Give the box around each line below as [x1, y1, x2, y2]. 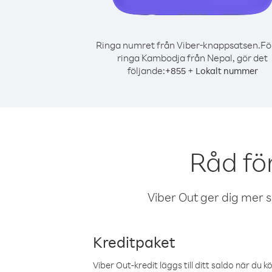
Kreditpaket [93, 232, 175, 251]
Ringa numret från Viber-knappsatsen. [95, 39, 260, 51]
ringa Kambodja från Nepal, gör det [117, 52, 268, 64]
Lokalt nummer [195, 65, 258, 76]
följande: [127, 64, 165, 76]
